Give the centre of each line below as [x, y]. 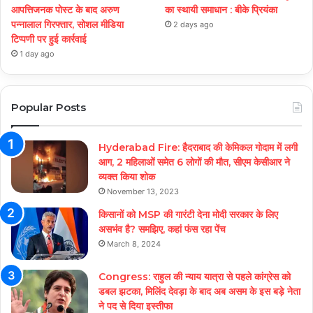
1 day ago [37, 53]
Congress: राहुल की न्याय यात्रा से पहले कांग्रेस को [195, 276]
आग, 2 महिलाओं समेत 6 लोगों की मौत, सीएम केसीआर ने [194, 162]
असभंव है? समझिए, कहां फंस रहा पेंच [162, 229]
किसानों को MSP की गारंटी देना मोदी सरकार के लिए [188, 214]
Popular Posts [49, 107]
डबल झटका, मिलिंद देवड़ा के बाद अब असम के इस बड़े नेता [199, 291]
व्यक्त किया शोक [127, 176]
